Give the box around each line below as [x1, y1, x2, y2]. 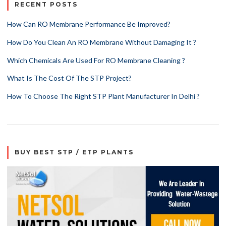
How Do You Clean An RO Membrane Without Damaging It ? [7, 37, 196, 46]
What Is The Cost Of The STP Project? [7, 74, 132, 83]
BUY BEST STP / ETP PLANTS [15, 148, 134, 156]
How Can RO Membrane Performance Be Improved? [7, 20, 171, 29]
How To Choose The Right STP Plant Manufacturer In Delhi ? [7, 92, 200, 101]
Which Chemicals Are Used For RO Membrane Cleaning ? [7, 55, 185, 65]
